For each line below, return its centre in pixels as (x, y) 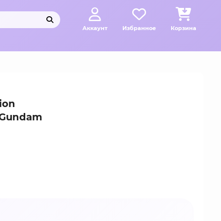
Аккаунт (95, 28)
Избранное (139, 28)
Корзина (184, 28)
